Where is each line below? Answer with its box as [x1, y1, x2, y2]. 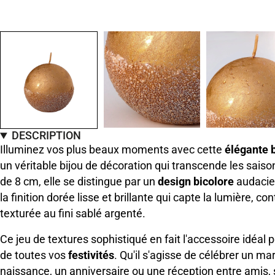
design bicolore [158, 175, 234, 188]
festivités [68, 249, 114, 262]
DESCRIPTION [12, 129, 82, 142]
